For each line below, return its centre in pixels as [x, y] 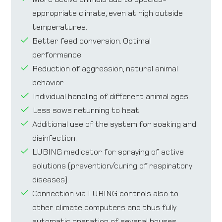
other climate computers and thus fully [104, 207]
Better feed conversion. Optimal [92, 41]
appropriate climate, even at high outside [107, 13]
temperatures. [59, 27]
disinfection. [54, 138]
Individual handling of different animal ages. [111, 96]
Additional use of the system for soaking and [114, 124]
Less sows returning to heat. [86, 110]
